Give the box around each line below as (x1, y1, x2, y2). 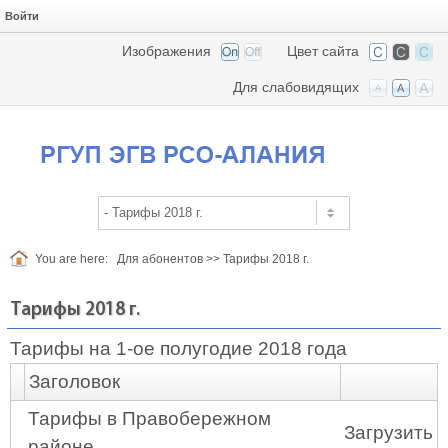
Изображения (122, 43, 211, 59)
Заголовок (28, 371, 120, 392)
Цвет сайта (287, 43, 359, 59)
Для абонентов (117, 252, 203, 266)
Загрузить (343, 422, 433, 443)
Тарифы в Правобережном (27, 408, 271, 429)
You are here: (35, 252, 108, 266)
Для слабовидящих (233, 79, 359, 95)
